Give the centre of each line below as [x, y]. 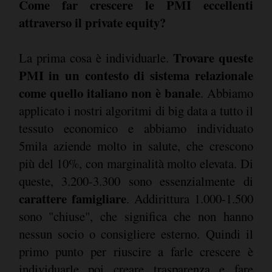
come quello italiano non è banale [109, 93]
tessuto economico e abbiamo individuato [136, 128]
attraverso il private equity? [92, 22]
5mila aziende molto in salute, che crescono [136, 146]
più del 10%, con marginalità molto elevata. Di [136, 163]
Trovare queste [211, 58]
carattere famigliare [72, 199]
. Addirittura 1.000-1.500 [189, 199]
